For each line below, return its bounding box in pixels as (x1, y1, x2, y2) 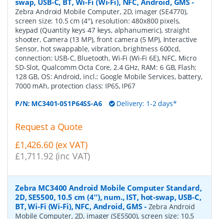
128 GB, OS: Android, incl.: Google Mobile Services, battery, (15, 72, 202, 82)
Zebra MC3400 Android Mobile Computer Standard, (15, 183, 202, 193)
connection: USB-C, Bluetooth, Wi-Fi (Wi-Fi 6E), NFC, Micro (15, 53, 197, 63)
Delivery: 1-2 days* (114, 99, 177, 109)
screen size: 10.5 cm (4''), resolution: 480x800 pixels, (15, 16, 180, 26)
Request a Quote (15, 121, 83, 133)
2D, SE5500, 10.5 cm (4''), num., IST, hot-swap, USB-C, (15, 192, 201, 202)
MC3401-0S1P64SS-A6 (31, 99, 102, 109)
